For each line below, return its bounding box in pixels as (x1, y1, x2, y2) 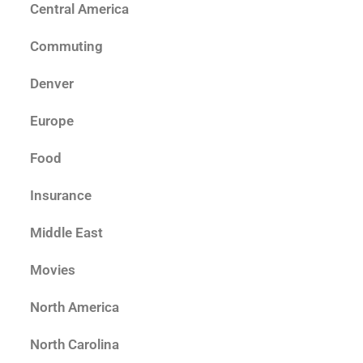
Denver (30, 75, 74, 92)
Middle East (30, 224, 103, 241)
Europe (30, 113, 74, 130)
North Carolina (30, 336, 119, 353)
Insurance (30, 187, 92, 204)
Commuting (30, 38, 103, 55)
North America (30, 299, 119, 316)
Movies (30, 262, 75, 279)
